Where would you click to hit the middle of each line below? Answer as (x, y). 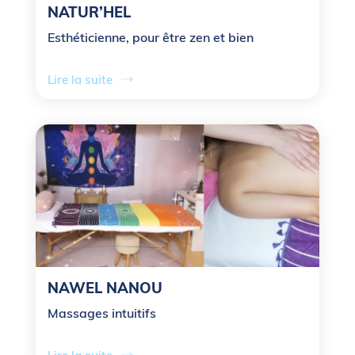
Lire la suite (80, 79)
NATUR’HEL (89, 12)
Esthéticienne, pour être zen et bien (151, 37)
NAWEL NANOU (105, 288)
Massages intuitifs (102, 313)
